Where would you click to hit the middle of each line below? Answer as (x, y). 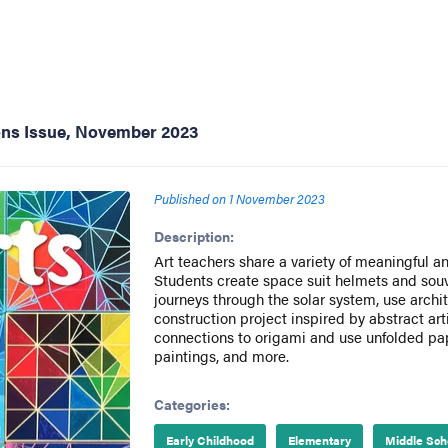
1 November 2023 (276, 198)
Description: (193, 236)
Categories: (191, 404)
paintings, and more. (221, 355)
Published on (189, 198)
